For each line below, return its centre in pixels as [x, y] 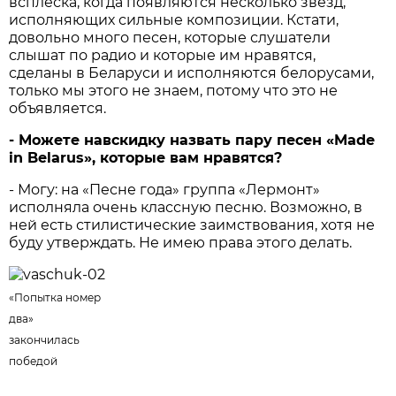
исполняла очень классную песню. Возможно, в [186, 208]
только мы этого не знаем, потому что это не [174, 91]
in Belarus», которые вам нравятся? [146, 158]
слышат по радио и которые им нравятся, [163, 56]
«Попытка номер [55, 298]
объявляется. [58, 109]
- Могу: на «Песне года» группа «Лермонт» [165, 190]
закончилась [45, 340]
